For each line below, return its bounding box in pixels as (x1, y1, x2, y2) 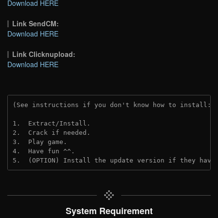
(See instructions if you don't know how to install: (13, 101, 215, 109)
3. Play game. (13, 138, 67, 145)
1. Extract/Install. (13, 119, 91, 127)
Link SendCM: (12, 18, 59, 28)
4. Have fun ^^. (13, 147, 75, 155)
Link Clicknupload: (12, 49, 76, 59)
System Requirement (65, 204, 153, 217)
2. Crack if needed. (13, 128, 91, 136)
